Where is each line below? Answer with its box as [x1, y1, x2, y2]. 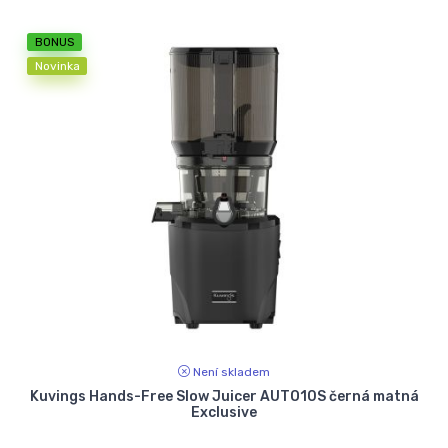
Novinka [34, 58, 80, 73]
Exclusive [191, 404, 257, 422]
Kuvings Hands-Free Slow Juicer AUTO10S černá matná [29, 388, 419, 406]
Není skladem [193, 365, 270, 380]
